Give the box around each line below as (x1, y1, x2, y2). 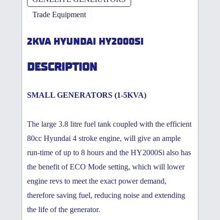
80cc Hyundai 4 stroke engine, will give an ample (27, 134, 181, 143)
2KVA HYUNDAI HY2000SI (27, 36, 144, 47)
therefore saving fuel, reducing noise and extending (27, 191, 185, 200)
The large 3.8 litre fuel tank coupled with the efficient (27, 120, 192, 129)
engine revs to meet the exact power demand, (27, 177, 166, 186)
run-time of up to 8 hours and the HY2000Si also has (27, 148, 191, 157)
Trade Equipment (32, 10, 86, 19)
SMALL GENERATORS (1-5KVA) (27, 91, 146, 100)
